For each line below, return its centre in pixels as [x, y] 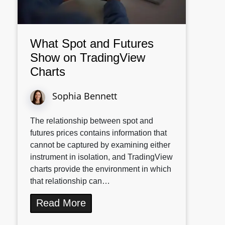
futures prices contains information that [98, 133]
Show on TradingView [88, 57]
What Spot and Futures [92, 43]
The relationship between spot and [92, 121]
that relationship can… [70, 181]
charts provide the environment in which [101, 169]
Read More [61, 203]
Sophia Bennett [85, 95]
